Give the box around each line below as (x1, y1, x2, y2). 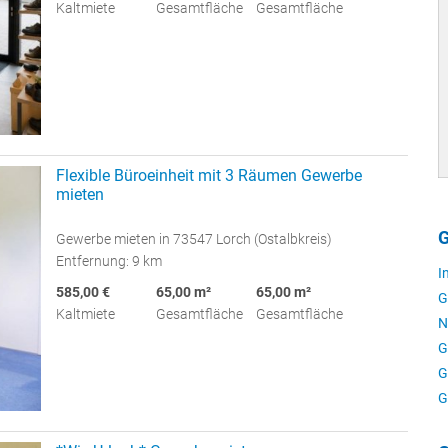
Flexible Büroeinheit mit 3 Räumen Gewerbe (56, 166, 362, 186)
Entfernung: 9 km (56, 253, 162, 270)
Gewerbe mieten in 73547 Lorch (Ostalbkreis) (56, 231, 332, 248)
